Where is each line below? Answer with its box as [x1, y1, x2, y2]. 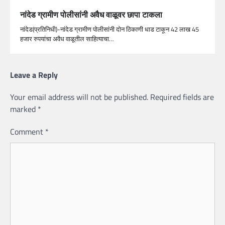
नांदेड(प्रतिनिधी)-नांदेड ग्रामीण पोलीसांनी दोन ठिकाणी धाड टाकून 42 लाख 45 [20, 24, 199, 35]
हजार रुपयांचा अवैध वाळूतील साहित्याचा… [20, 34, 114, 44]
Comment [10, 126, 45, 138]
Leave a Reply [10, 69, 58, 81]
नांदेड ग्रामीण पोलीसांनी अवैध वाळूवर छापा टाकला [20, 9, 162, 21]
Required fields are [150, 91, 214, 103]
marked [10, 103, 38, 116]
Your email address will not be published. [10, 91, 148, 103]
